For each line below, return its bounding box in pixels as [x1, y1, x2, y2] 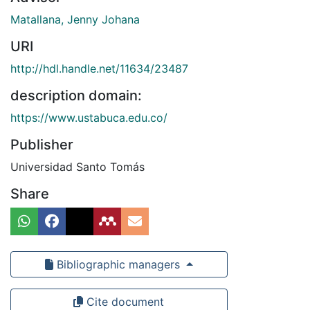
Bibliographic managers [53, 257, 183, 272]
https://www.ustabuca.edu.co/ [10, 111, 167, 125]
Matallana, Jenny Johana [10, 12, 140, 27]
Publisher [10, 136, 73, 154]
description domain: [10, 87, 142, 104]
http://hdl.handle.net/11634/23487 [10, 62, 188, 76]
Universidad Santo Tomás [10, 160, 145, 174]
